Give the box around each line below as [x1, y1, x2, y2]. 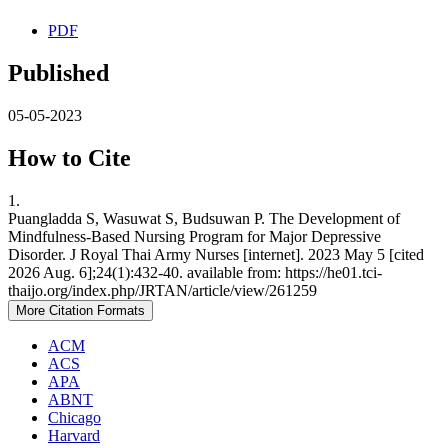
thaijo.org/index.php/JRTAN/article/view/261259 [8, 282, 317, 300]
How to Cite [8, 145, 131, 172]
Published [8, 60, 109, 87]
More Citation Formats [16, 303, 145, 319]
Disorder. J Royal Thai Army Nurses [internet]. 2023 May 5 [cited [8, 246, 424, 264]
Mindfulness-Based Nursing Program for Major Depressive [8, 228, 381, 246]
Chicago [48, 409, 101, 427]
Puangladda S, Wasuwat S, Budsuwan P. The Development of [8, 210, 400, 228]
